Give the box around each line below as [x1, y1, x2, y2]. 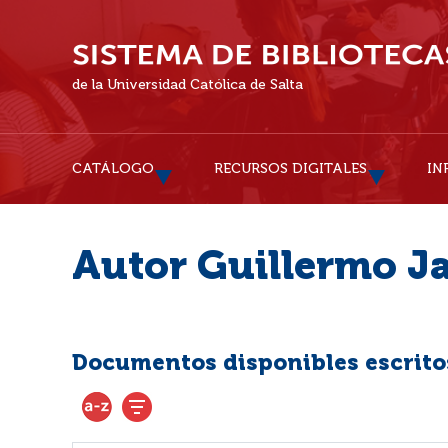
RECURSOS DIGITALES [214, 162, 367, 176]
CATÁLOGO [72, 162, 154, 176]
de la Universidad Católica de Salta [72, 78, 303, 92]
